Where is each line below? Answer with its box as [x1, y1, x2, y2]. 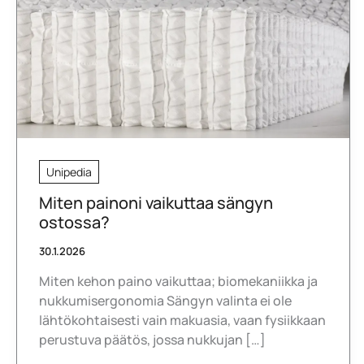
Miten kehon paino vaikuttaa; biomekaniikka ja [39, 271, 318, 290]
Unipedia [46, 163, 92, 180]
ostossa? [39, 210, 110, 233]
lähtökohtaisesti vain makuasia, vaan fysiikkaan [39, 310, 326, 329]
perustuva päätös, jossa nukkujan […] [39, 330, 266, 349]
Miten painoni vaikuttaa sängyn [39, 191, 273, 214]
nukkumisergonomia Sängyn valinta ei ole [39, 291, 292, 310]
